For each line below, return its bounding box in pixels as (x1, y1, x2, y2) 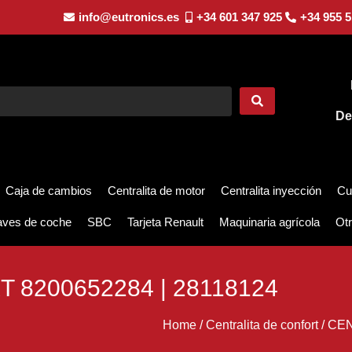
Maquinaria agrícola (219, 215, 320, 229)
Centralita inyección (221, 184, 321, 198)
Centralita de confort (205, 318, 318, 332)
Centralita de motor (108, 184, 205, 198)
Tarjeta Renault (127, 215, 203, 229)
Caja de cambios (5, 184, 92, 198)
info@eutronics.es (78, 10, 179, 24)
